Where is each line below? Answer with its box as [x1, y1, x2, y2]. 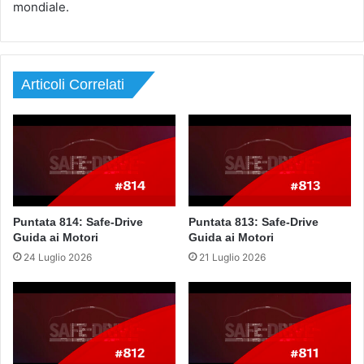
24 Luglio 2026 [24, 251, 92, 264]
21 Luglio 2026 [199, 251, 266, 264]
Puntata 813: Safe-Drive [188, 215, 318, 229]
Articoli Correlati [21, 76, 124, 93]
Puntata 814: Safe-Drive [13, 215, 143, 229]
